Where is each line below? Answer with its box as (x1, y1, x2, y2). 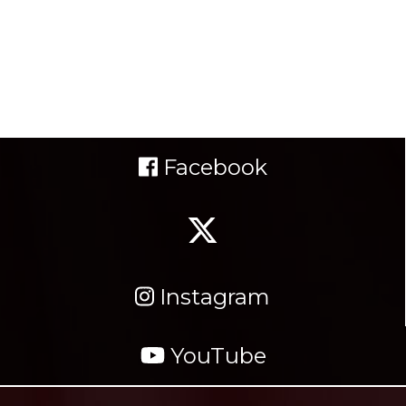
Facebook (157, 153, 267, 180)
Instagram (154, 284, 270, 311)
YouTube (164, 343, 266, 370)
